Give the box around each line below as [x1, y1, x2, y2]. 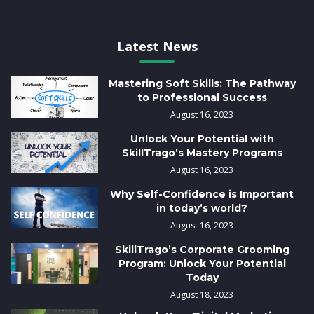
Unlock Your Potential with [130, 132, 274, 146]
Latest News [116, 38, 198, 55]
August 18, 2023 [170, 288, 234, 301]
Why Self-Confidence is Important [110, 187, 294, 200]
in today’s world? [156, 201, 248, 214]
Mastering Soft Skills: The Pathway [108, 77, 296, 90]
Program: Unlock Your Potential [118, 257, 286, 270]
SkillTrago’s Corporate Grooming [114, 243, 289, 256]
